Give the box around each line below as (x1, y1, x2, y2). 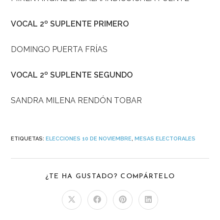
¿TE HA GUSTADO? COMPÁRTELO (45, 173, 175, 181)
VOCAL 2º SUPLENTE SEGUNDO (11, 70, 133, 80)
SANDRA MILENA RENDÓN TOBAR (11, 96, 142, 106)
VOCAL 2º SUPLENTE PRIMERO (11, 19, 129, 29)
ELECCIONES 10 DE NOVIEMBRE (46, 136, 132, 142)
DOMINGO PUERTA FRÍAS (11, 45, 108, 55)
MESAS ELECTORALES (135, 136, 196, 142)
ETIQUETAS (11, 136, 43, 142)
